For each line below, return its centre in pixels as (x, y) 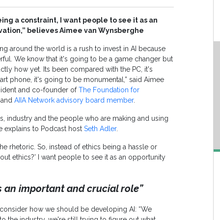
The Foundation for (109, 90)
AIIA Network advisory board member (74, 100)
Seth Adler (100, 129)
